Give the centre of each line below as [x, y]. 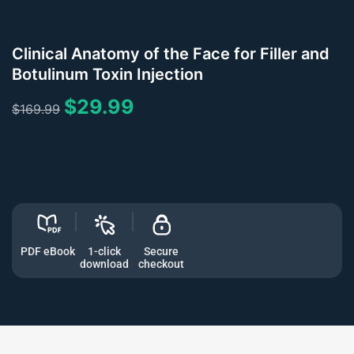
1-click [104, 252]
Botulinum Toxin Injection [107, 74]
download [104, 264]
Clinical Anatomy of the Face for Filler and [171, 53]
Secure [161, 252]
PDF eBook [47, 252]
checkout [161, 264]
